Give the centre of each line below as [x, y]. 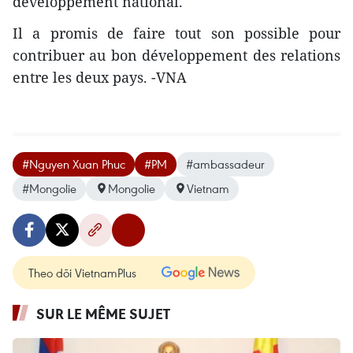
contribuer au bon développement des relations [176, 55]
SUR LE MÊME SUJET [103, 313]
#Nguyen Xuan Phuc [74, 163]
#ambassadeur [225, 163]
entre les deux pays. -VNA [100, 77]
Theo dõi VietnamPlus [82, 272]
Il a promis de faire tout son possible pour [176, 33]
